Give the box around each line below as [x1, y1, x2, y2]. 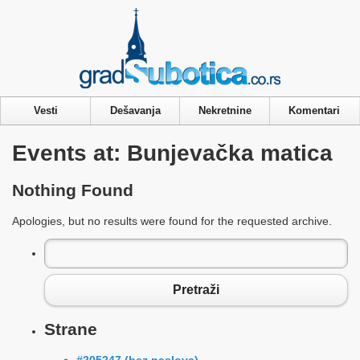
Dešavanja [110, 104, 161, 117]
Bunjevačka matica [127, 140, 333, 166]
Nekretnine [198, 104, 252, 117]
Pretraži [173, 283, 219, 297]
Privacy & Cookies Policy [124, 4, 236, 16]
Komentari [288, 104, 340, 117]
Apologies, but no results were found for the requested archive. [12, 214, 332, 227]
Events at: [12, 140, 127, 166]
